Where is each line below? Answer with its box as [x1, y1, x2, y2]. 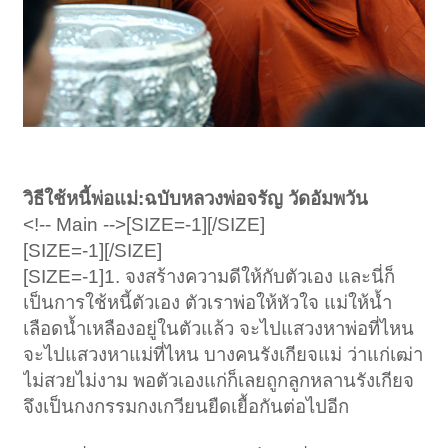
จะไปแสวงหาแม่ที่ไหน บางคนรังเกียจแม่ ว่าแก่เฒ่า [23, 344, 424, 366]
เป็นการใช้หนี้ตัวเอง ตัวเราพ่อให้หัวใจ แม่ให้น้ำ [23, 292, 393, 314]
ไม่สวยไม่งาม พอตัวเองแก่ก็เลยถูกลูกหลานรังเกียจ [23, 370, 415, 392]
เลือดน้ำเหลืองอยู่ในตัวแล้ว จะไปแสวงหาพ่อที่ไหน [23, 318, 415, 340]
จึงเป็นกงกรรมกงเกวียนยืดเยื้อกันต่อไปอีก [23, 396, 350, 418]
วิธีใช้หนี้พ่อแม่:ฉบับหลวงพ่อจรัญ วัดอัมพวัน [23, 188, 369, 210]
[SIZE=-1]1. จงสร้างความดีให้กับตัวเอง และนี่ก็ [23, 266, 396, 288]
